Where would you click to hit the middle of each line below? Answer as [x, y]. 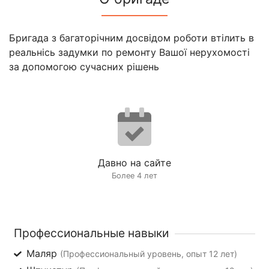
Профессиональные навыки [91, 233]
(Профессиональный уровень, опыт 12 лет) [148, 253]
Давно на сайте [134, 162]
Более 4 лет [134, 175]
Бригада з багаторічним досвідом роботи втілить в [131, 38]
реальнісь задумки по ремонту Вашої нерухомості [129, 52]
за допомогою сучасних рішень [84, 66]
